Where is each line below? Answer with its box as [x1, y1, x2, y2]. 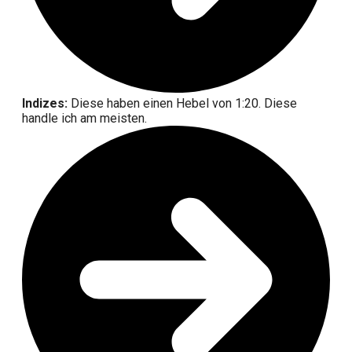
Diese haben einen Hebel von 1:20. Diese [68, 96, 297, 112]
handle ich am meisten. [22, 111, 147, 126]
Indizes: [22, 96, 68, 112]
